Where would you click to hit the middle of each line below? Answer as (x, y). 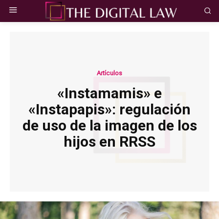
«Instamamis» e (63, 93)
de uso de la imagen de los (109, 125)
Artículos (109, 73)
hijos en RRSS (109, 141)
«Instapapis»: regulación (109, 109)
